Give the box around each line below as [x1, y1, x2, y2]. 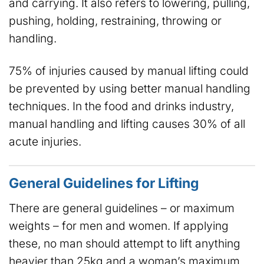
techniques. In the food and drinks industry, [9, 99, 234, 114]
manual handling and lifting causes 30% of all [9, 117, 245, 131]
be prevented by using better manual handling [9, 81, 250, 96]
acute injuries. [9, 134, 81, 149]
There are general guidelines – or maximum [9, 200, 235, 215]
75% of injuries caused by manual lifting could [9, 64, 249, 78]
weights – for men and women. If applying [9, 218, 229, 233]
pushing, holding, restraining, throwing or [9, 14, 222, 28]
